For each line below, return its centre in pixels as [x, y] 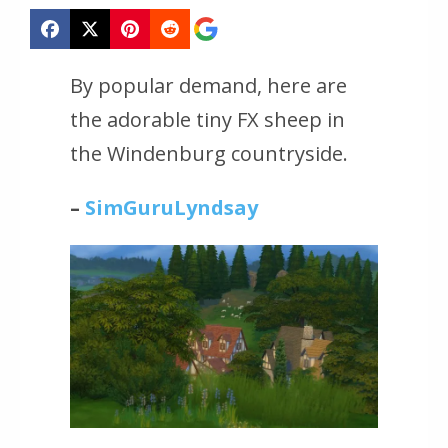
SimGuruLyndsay [171, 208]
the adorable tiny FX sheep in [207, 120]
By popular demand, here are [208, 86]
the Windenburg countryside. [209, 154]
